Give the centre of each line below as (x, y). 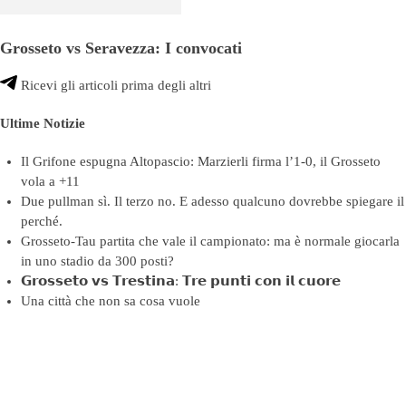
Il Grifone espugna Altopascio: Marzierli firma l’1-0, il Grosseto (200, 162)
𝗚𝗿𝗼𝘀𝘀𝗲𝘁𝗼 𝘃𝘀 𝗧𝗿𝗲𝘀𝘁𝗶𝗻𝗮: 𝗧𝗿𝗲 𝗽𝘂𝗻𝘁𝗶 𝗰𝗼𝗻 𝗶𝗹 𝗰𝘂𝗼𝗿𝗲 (180, 281)
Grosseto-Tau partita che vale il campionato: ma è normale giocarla (210, 242)
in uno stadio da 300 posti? (97, 261)
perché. (41, 222)
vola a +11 (50, 182)
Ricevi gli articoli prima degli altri (114, 86)
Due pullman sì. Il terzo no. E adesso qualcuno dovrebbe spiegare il (212, 202)
